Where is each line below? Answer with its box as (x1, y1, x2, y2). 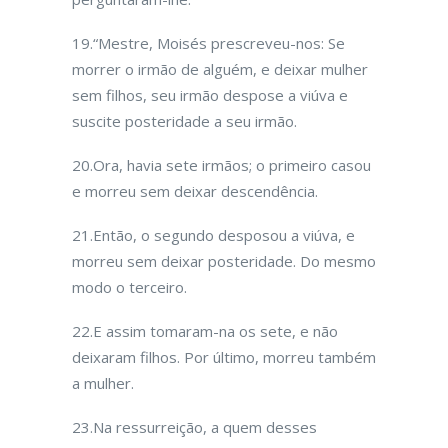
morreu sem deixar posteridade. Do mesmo (72, 251, 376, 271)
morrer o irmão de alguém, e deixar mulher (72, 59, 368, 79)
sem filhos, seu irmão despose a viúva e (72, 85, 348, 105)
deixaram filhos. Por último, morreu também (72, 347, 376, 367)
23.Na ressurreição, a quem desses (72, 417, 317, 437)
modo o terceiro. (72, 277, 187, 297)
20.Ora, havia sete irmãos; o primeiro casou (72, 155, 371, 175)
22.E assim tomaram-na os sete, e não (72, 321, 338, 341)
